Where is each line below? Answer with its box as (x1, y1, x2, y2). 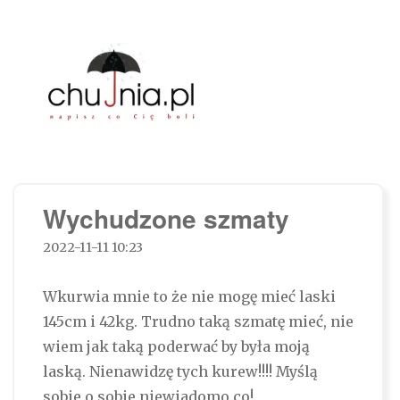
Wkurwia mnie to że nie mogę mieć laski (42, 287, 336, 306)
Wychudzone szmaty (42, 200, 289, 237)
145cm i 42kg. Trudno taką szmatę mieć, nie (42, 312, 354, 331)
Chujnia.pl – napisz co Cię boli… (43, 143, 357, 173)
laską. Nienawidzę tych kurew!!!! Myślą (42, 362, 318, 381)
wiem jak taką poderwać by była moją (42, 337, 310, 356)
